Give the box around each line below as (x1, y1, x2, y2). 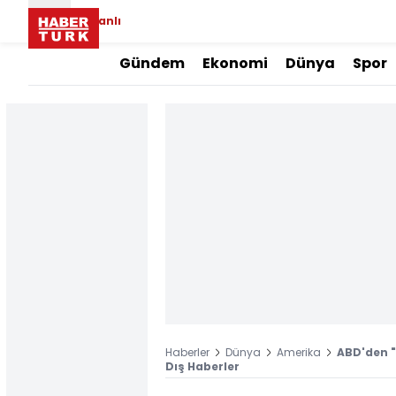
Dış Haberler (165, 359, 240, 374)
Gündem (119, 53, 185, 73)
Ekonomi (202, 53, 268, 73)
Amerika (277, 345, 321, 360)
